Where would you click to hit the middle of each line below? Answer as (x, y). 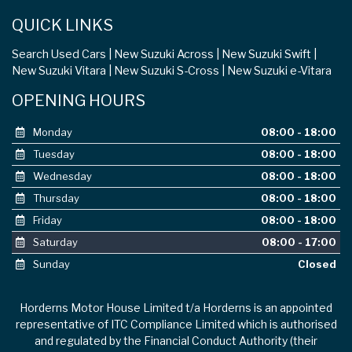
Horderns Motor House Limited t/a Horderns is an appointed (176, 308)
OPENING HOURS (79, 101)
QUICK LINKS (62, 25)
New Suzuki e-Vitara (279, 71)
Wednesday (61, 176)
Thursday (55, 198)
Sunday (50, 264)
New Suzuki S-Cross (167, 71)
